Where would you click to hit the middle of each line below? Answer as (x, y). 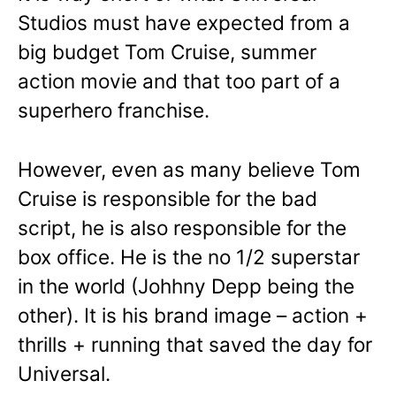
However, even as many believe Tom (189, 170)
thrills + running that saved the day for (195, 345)
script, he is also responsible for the (182, 228)
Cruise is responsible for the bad (168, 199)
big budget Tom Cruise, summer (167, 52)
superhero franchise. (114, 110)
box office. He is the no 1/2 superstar (189, 257)
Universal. (64, 374)
